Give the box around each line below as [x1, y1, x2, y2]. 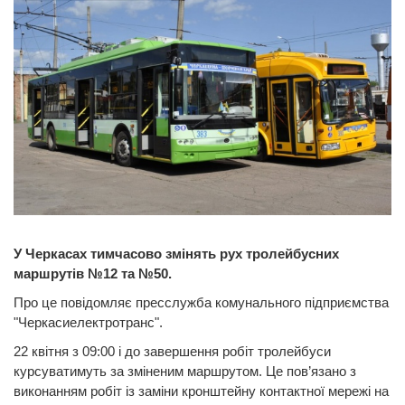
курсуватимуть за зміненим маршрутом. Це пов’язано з [14, 363, 356, 380]
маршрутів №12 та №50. [14, 266, 172, 282]
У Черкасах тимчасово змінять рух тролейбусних [14, 246, 339, 262]
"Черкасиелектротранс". [14, 315, 163, 331]
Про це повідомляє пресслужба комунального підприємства [14, 295, 389, 311]
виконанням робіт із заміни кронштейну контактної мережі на [14, 383, 389, 400]
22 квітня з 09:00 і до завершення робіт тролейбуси [14, 344, 331, 360]
